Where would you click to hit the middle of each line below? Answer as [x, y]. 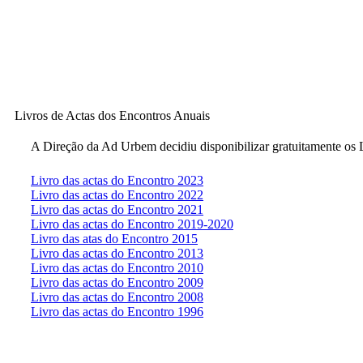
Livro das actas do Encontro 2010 [117, 268]
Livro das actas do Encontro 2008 [117, 297]
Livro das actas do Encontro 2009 [117, 282]
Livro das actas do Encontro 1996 [117, 312]
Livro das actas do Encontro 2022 [117, 195]
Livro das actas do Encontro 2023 [117, 180]
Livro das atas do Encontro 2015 [114, 239]
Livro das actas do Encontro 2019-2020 [132, 224]
